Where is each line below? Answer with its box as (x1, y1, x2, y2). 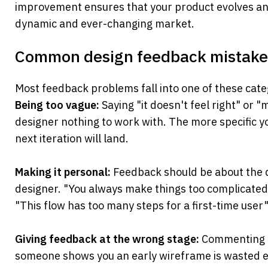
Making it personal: (15, 165, 111, 179)
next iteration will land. (15, 132, 129, 146)
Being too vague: (15, 98, 99, 112)
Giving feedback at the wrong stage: (15, 232, 199, 246)
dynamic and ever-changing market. (15, 17, 194, 31)
